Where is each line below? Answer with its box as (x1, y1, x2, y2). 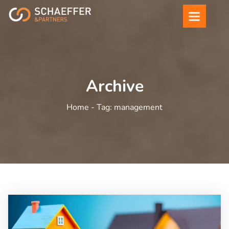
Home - (66, 102, 97, 113)
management (114, 102, 163, 113)
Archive (85, 75, 144, 97)
